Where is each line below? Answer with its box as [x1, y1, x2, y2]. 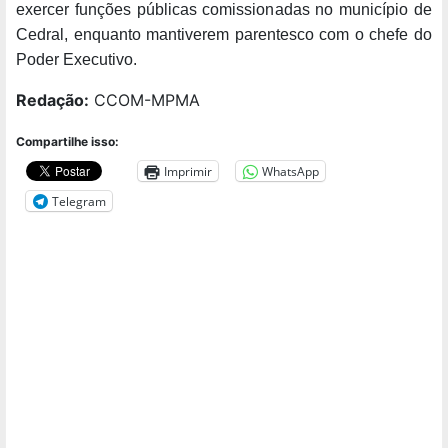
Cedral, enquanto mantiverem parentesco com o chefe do [16, 26, 432, 44]
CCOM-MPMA [89, 90, 200, 111]
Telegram [52, 192, 106, 210]
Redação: [16, 90, 89, 111]
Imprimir [164, 162, 212, 180]
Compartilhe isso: [16, 134, 119, 150]
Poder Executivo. [16, 51, 137, 69]
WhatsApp [262, 162, 319, 180]
